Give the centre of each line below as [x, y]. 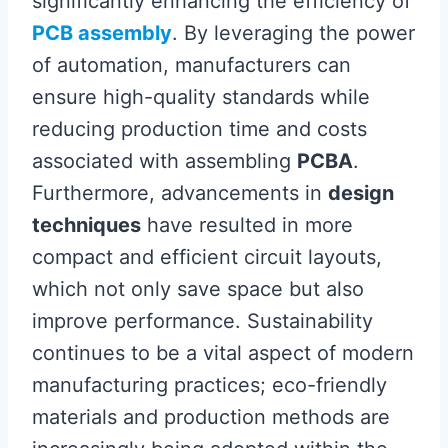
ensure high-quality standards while [201, 96]
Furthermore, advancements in [180, 192]
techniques [86, 224]
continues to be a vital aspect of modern [223, 352]
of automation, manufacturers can [191, 64]
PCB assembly [102, 32]
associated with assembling [164, 160]
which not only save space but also [198, 288]
